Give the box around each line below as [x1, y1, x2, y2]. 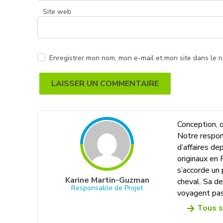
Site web [42, 7, 71, 17]
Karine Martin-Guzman [65, 174, 149, 186]
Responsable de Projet [71, 183, 143, 193]
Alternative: [37, 93, 80, 104]
